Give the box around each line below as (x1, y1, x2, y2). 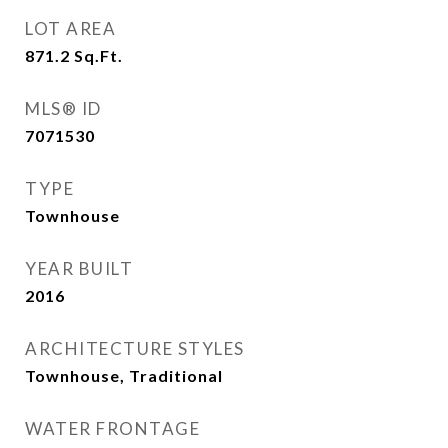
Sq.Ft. (74, 46, 123, 65)
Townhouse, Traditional (25, 366, 223, 385)
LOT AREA (25, 18, 116, 39)
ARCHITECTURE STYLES (25, 338, 245, 359)
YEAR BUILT (25, 258, 133, 279)
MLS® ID (25, 98, 102, 119)
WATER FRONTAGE (25, 418, 200, 439)
